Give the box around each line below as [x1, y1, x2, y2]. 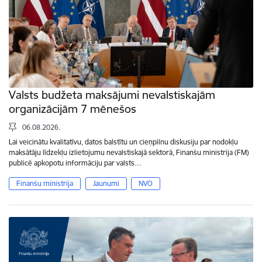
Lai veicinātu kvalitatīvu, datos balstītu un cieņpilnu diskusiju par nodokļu [9, 137, 238, 146]
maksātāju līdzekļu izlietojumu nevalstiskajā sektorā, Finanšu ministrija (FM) [9, 147, 249, 157]
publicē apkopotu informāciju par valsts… [9, 158, 142, 167]
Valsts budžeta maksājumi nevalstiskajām [9, 87, 215, 102]
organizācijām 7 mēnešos [9, 101, 136, 116]
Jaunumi [92, 178, 119, 188]
